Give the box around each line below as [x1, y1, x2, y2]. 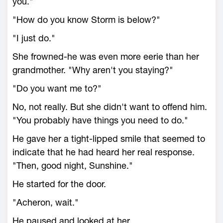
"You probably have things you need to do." [12, 115, 188, 125]
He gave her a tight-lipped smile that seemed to [12, 133, 205, 144]
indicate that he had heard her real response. [12, 147, 195, 157]
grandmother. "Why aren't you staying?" [12, 65, 173, 75]
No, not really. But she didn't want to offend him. [12, 102, 207, 112]
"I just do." [12, 33, 55, 43]
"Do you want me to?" [12, 83, 102, 94]
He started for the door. [12, 179, 106, 189]
